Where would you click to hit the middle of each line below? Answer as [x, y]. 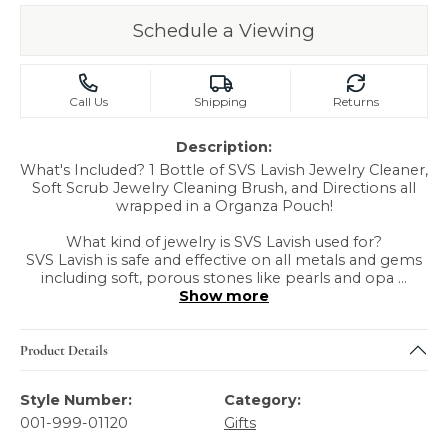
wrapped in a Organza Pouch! [224, 206]
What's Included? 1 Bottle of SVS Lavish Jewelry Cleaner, [224, 170]
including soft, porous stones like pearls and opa [219, 278]
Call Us [88, 101]
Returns [356, 101]
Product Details [64, 349]
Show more [224, 296]
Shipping [220, 101]
